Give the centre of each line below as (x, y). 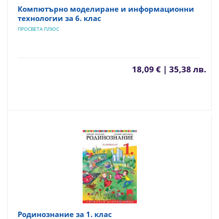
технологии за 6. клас (59, 18)
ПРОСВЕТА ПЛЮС (38, 29)
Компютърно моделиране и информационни (106, 9)
